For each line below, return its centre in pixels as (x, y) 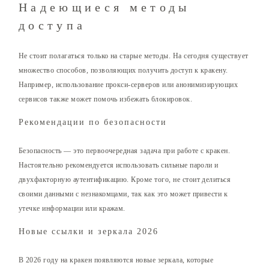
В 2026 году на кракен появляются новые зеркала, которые (116, 260)
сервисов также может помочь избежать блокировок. (106, 99)
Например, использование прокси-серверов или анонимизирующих (128, 85)
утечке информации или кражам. (72, 209)
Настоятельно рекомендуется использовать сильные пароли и (119, 165)
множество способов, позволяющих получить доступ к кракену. (123, 71)
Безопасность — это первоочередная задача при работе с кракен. (125, 151)
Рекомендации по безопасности (93, 122)
